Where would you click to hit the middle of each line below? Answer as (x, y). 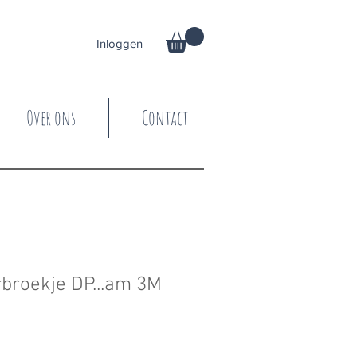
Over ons (51, 118)
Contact (165, 118)
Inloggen (120, 43)
